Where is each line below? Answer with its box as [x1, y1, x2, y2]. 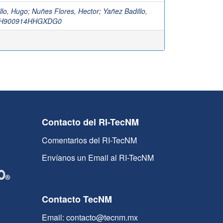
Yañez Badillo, [103, 6, 147, 16]
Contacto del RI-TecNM [42, 115, 139, 128]
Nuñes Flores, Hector [32, 6, 99, 16]
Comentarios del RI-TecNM [42, 134, 137, 146]
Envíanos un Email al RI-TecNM [42, 152, 154, 163]
